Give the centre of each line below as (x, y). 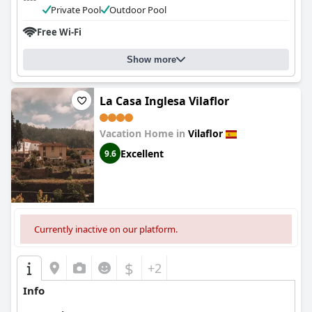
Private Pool (76, 10)
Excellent (142, 153)
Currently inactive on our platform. (106, 229)
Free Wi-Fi (59, 32)
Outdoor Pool (138, 10)
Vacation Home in (144, 133)
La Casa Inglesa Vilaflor (164, 101)
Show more (151, 60)
